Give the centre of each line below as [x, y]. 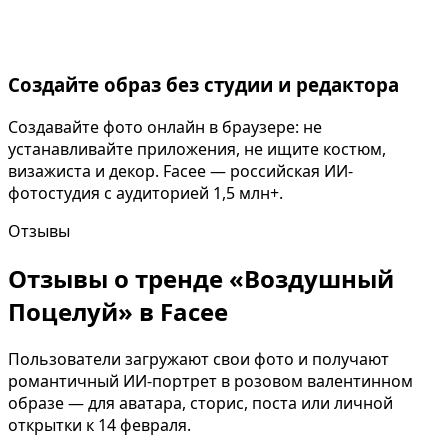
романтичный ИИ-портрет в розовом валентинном [210, 380]
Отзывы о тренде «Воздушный [201, 278]
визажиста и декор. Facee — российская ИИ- [180, 171]
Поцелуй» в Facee [118, 311]
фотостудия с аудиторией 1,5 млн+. [145, 193]
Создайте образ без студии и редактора [203, 85]
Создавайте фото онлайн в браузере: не [165, 127]
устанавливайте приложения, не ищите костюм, [197, 149]
